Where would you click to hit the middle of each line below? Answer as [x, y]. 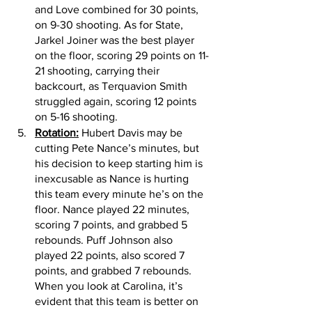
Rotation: [57, 133]
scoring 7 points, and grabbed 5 [112, 225]
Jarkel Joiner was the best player [116, 40]
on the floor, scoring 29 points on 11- [122, 56]
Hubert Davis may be [132, 133]
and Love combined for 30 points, [118, 10]
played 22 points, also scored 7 [111, 256]
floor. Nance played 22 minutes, [114, 210]
